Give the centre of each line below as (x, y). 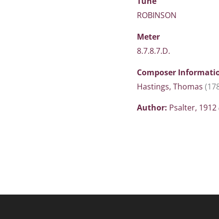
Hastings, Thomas (171, 87)
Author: (153, 108)
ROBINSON (157, 15)
